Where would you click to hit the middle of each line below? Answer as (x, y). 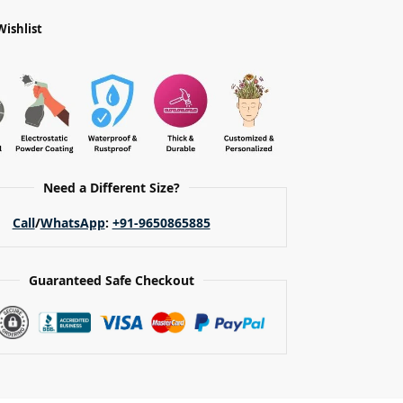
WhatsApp (72, 223)
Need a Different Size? (111, 188)
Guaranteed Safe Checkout (111, 281)
